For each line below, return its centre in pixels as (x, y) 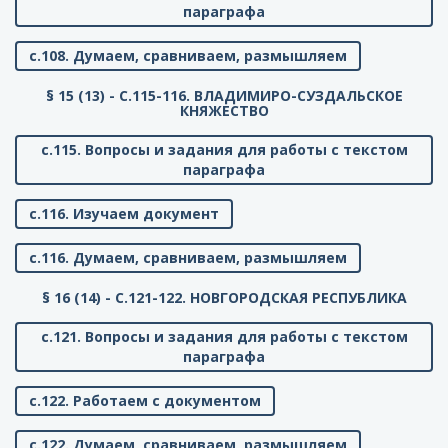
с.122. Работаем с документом (145, 401)
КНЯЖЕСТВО (224, 111)
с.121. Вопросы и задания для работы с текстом (224, 337)
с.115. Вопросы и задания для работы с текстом (224, 150)
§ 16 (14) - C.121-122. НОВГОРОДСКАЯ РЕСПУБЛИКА (224, 298)
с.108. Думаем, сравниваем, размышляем (188, 56)
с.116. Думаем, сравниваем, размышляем (188, 258)
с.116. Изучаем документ (124, 214)
